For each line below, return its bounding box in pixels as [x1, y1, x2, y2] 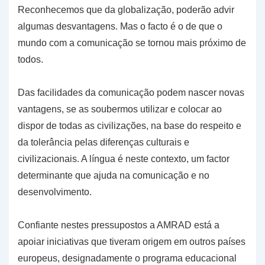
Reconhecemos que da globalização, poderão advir [18, 5, 234, 15]
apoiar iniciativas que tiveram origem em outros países [18, 237, 245, 247]
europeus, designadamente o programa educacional [18, 253, 237, 264]
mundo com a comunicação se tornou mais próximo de [18, 38, 246, 49]
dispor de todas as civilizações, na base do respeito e [18, 121, 241, 131]
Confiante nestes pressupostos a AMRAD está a [18, 220, 219, 231]
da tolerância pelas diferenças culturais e [18, 137, 189, 148]
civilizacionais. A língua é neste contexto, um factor [18, 154, 230, 164]
